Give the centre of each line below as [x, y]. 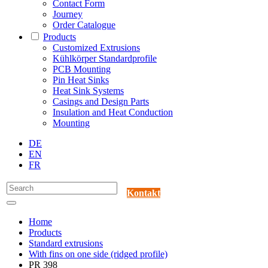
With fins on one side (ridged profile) [98, 254]
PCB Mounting [82, 69]
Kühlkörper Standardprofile [105, 59]
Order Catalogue [84, 25]
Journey [68, 14]
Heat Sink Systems [88, 91]
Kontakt [144, 193]
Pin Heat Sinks [81, 80]
